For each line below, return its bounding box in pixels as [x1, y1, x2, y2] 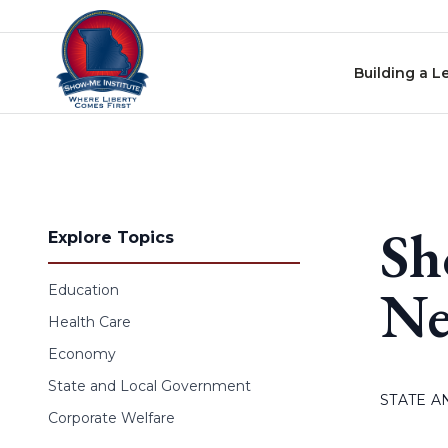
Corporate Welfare [48, 409, 175, 427]
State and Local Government [48, 377, 251, 395]
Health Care [48, 313, 131, 331]
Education [48, 281, 119, 299]
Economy [48, 345, 116, 363]
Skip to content [7, 10, 131, 29]
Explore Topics [48, 228, 174, 247]
